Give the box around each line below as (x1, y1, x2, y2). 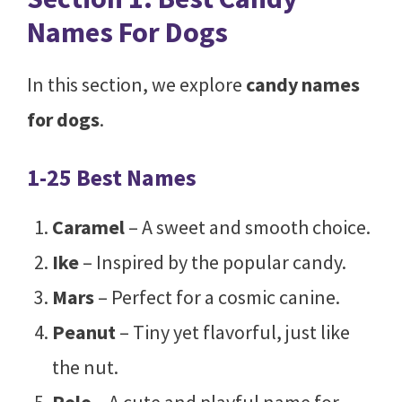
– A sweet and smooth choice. (124, 214, 371, 240)
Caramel (51, 214, 125, 240)
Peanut (51, 319, 116, 345)
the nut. (51, 354, 118, 380)
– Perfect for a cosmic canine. (93, 284, 340, 310)
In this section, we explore (27, 71, 246, 97)
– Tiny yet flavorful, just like (115, 319, 350, 345)
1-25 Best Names (27, 162, 197, 192)
